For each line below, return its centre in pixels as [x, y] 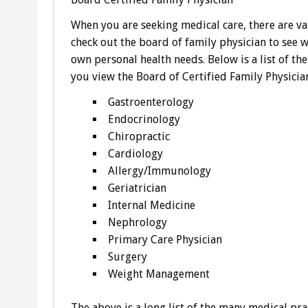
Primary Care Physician [165, 239]
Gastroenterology [151, 102]
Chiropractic [139, 136]
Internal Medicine [151, 205]
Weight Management [158, 274]
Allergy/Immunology [159, 170]
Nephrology [137, 222]
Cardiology [135, 153]
